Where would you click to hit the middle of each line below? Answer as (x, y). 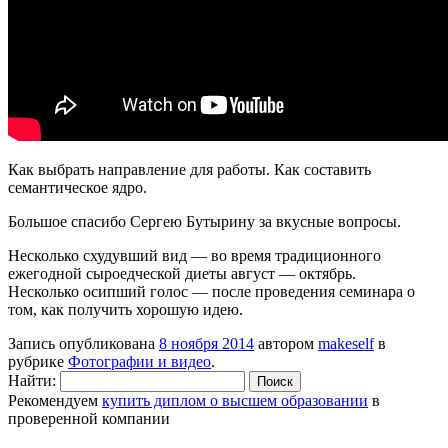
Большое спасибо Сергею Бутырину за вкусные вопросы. (204, 221)
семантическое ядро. (77, 187)
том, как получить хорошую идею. (125, 309)
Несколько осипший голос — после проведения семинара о (211, 291)
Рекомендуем (55, 400)
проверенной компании (89, 418)
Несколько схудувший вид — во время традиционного (194, 255)
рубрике (38, 361)
